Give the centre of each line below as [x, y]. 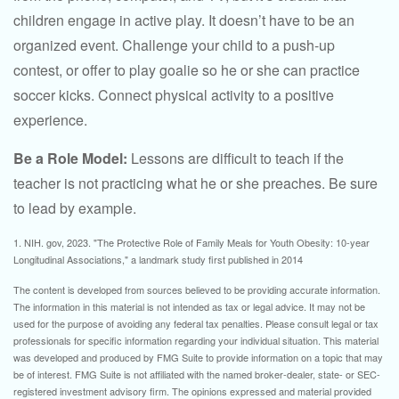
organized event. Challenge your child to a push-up [174, 45]
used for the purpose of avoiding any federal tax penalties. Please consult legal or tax [196, 323]
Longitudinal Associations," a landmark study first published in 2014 [158, 259]
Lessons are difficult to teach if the [236, 158]
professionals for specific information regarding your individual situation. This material [196, 340]
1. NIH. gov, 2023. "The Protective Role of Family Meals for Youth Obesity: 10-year [191, 242]
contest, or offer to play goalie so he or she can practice [187, 70]
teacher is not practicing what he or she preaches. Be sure [195, 183]
